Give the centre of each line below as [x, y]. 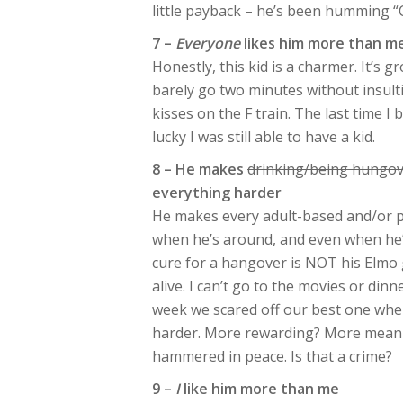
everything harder [217, 193]
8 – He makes [200, 169]
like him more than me [260, 389]
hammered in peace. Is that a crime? [272, 356]
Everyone [208, 43]
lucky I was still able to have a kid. [264, 137]
